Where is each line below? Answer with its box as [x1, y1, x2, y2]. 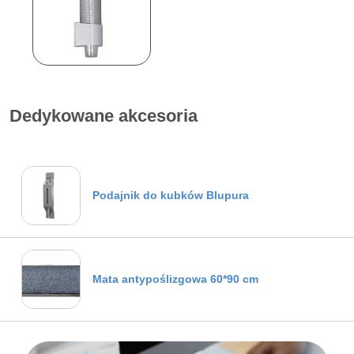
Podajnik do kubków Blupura [92, 189, 249, 201]
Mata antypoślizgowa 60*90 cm [92, 273, 258, 285]
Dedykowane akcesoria [9, 106, 198, 126]
